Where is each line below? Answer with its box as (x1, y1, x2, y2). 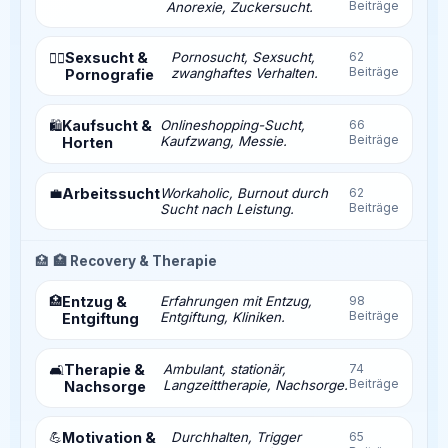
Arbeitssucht (62, 184, 160, 202)
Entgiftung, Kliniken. (159, 308, 285, 325)
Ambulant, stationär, (162, 360, 286, 377)
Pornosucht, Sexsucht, (170, 48, 315, 65)
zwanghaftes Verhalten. (170, 64, 318, 81)
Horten (62, 133, 113, 151)
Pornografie (65, 65, 154, 83)
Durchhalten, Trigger (170, 428, 301, 445)
